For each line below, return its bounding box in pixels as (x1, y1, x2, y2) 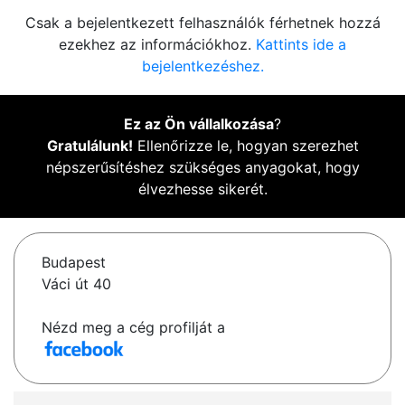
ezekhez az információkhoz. (59, 35, 256, 54)
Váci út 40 (42, 275, 111, 294)
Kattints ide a (256, 35, 346, 54)
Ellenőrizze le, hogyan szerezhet (132, 137, 359, 155)
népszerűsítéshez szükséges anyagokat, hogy (45, 158, 360, 177)
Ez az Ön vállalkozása (124, 115, 274, 134)
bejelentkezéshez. (141, 57, 264, 76)
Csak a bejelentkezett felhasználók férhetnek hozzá (24, 14, 381, 33)
